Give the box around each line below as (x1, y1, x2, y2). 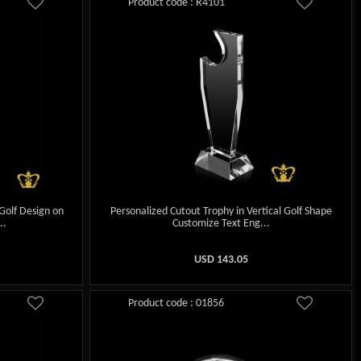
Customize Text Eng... (172, 217, 270, 230)
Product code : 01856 (128, 297, 225, 309)
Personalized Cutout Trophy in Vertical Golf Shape (110, 205, 332, 218)
